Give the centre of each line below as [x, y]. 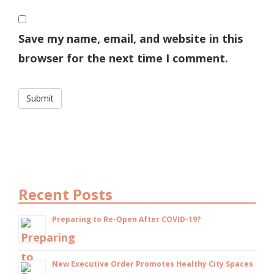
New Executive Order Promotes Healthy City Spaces [153, 264]
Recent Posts [65, 194]
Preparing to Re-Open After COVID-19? [126, 219]
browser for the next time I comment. [123, 58]
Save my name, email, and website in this [131, 38]
